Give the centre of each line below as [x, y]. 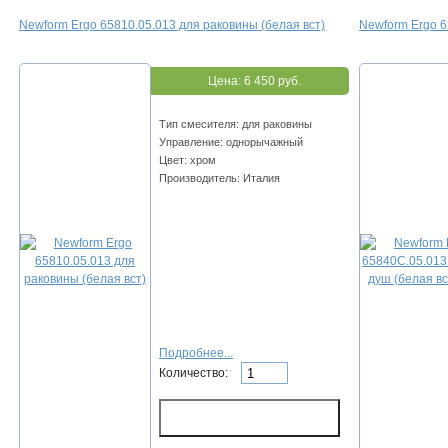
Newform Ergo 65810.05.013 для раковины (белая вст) [172, 25]
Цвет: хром [187, 160]
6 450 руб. [272, 81]
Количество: [195, 372]
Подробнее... [196, 353]
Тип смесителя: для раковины [235, 124]
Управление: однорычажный [231, 142]
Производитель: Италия [219, 178]
